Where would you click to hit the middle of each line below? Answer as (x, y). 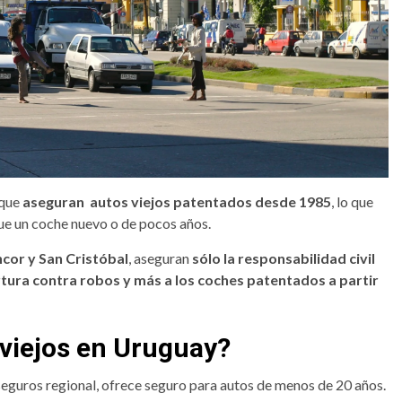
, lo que (352, 202)
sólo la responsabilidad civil (284, 258)
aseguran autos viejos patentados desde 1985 (177, 202)
